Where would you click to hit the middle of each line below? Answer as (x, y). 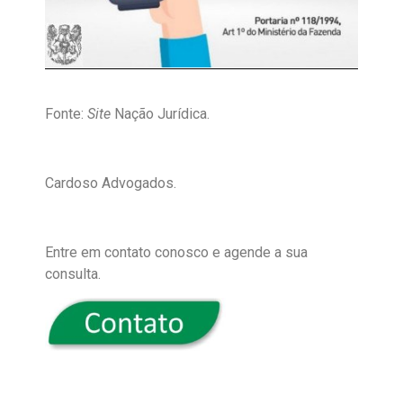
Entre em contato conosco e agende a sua (176, 252)
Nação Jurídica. (162, 114)
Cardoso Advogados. (111, 183)
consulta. (73, 273)
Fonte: (66, 114)
